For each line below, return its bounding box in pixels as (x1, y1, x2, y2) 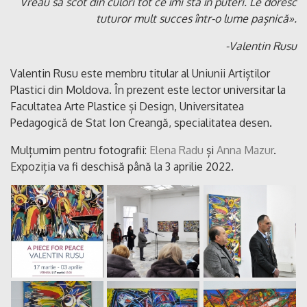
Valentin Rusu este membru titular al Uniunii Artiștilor (10, 66, 270, 81)
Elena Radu (149, 143, 204, 158)
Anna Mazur (217, 143, 273, 158)
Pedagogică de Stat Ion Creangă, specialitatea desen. (10, 116, 272, 130)
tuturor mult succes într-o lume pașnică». (96, 12, 297, 26)
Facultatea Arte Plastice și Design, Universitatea (10, 99, 244, 114)
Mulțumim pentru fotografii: (10, 143, 149, 158)
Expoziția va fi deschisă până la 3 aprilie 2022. (10, 160, 234, 174)
